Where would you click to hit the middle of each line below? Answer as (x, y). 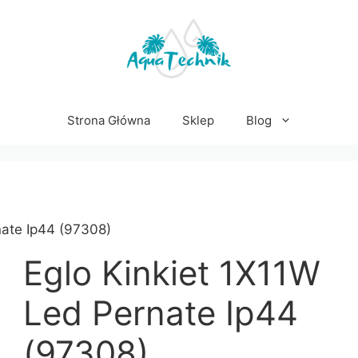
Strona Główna (108, 120)
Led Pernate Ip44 (161, 312)
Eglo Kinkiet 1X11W (172, 272)
